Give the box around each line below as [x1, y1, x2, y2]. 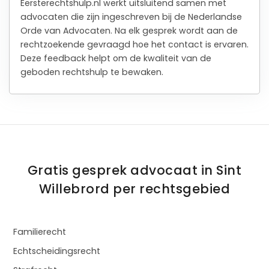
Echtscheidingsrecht [13, 245, 100, 258]
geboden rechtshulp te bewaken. [20, 65, 163, 78]
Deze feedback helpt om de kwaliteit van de [20, 52, 211, 64]
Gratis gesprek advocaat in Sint [27, 162, 242, 180]
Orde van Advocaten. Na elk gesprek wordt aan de [20, 24, 238, 37]
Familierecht [13, 226, 66, 238]
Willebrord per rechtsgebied [38, 180, 231, 198]
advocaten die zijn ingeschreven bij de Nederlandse [20, 10, 242, 23]
